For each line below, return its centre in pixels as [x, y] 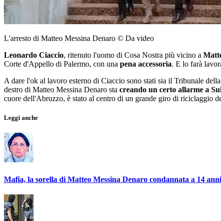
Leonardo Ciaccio [34, 55]
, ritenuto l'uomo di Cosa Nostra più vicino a [133, 55]
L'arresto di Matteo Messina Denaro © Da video [79, 38]
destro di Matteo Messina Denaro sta [62, 90]
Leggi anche [21, 118]
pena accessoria [146, 64]
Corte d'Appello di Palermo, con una [62, 64]
